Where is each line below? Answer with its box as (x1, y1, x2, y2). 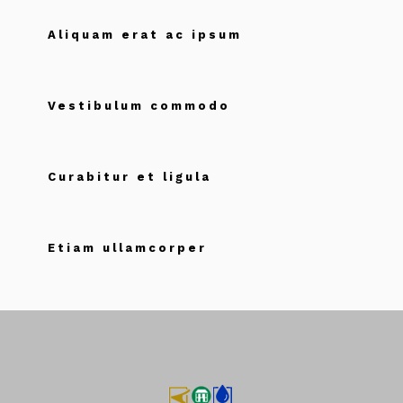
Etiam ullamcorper (48, 241, 207, 255)
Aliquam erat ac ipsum (48, 28, 242, 41)
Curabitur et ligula (48, 170, 211, 184)
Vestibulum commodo (48, 99, 230, 112)
